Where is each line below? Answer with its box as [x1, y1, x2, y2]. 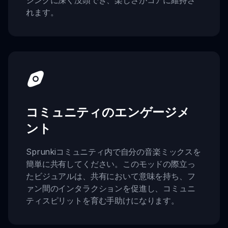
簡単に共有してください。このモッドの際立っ [26, 159, 195, 169]
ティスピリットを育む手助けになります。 [26, 195, 179, 206]
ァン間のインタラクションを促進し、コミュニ [26, 183, 195, 194]
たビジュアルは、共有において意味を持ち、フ [26, 171, 195, 182]
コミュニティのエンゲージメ [26, 104, 190, 120]
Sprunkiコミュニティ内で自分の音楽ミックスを [26, 147, 201, 157]
